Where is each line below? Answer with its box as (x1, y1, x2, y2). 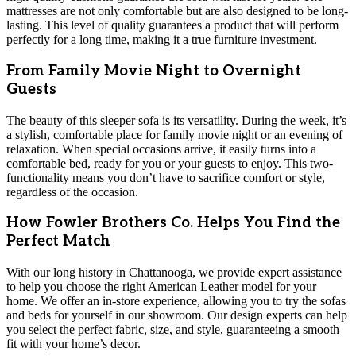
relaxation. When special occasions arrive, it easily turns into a (6, 141, 316, 156)
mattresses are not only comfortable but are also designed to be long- (6, 4, 348, 18)
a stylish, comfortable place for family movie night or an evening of (6, 127, 342, 141)
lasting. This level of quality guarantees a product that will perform (6, 18, 339, 33)
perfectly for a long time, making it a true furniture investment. (6, 33, 317, 47)
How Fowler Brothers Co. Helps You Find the (6, 214, 340, 233)
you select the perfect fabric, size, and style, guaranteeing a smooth (6, 323, 339, 337)
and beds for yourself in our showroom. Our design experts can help (6, 308, 347, 323)
